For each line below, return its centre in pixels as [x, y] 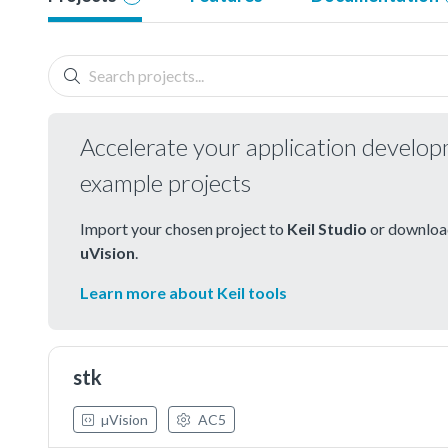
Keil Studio [327, 228]
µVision [123, 419]
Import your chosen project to [183, 228]
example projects [165, 182]
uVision [107, 252]
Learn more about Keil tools [183, 292]
